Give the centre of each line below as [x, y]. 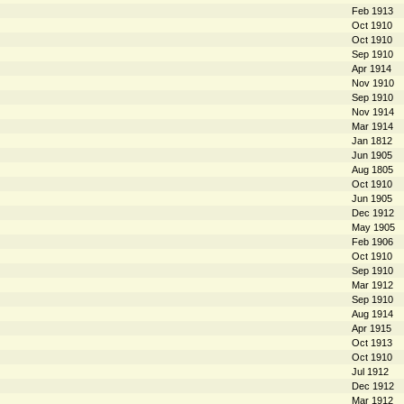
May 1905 [373, 227]
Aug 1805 [372, 169]
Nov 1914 [372, 111]
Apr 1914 [371, 68]
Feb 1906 [372, 241]
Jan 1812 [372, 140]
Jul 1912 [370, 371]
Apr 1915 [371, 328]
